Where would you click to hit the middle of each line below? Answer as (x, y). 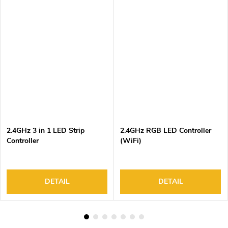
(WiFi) (131, 140)
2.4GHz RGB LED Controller (166, 130)
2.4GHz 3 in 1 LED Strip (46, 130)
